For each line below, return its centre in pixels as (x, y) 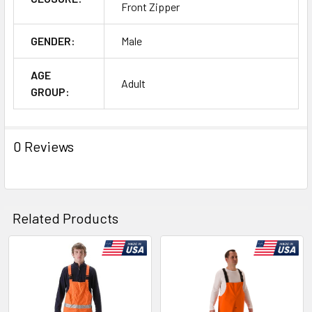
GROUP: (50, 92)
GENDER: (53, 41)
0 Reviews (44, 147)
